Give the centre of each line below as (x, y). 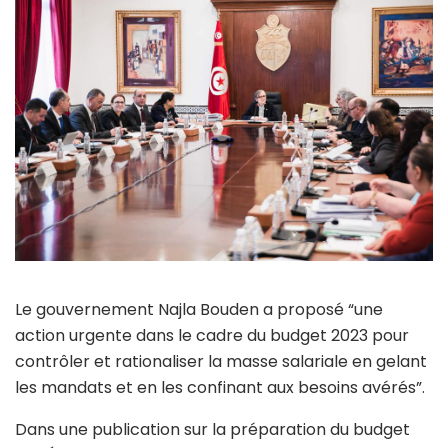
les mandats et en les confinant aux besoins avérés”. (220, 388)
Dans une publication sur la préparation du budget (212, 430)
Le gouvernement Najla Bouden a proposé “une (199, 310)
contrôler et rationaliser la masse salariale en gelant (221, 362)
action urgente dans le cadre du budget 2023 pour (212, 336)
